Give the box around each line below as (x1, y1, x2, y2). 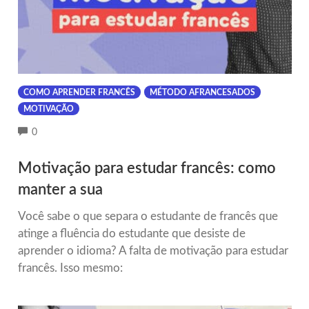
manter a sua (17, 181, 103, 197)
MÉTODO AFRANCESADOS (149, 88, 255, 97)
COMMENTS (37, 126, 93, 137)
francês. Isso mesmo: (17, 261, 123, 274)
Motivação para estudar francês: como (17, 160, 276, 176)
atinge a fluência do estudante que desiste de (17, 227, 246, 239)
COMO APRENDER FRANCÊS (23, 88, 135, 97)
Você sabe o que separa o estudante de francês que (17, 210, 278, 222)
